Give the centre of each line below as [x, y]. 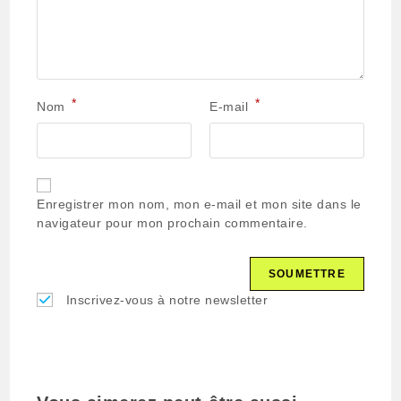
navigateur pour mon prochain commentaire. [172, 223]
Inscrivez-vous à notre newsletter [167, 300]
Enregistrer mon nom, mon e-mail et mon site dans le [199, 205]
